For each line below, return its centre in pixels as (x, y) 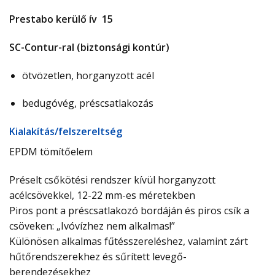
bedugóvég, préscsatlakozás (87, 103)
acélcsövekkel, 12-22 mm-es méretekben (102, 195)
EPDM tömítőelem (51, 152)
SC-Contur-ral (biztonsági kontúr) (89, 47)
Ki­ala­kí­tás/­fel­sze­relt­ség (66, 132)
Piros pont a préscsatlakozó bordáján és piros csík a (129, 210)
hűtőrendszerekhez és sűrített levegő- (98, 256)
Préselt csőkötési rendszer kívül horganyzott (112, 180)
